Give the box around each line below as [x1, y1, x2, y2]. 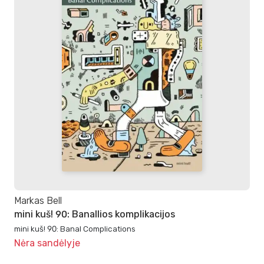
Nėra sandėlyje [14, 237, 80, 249]
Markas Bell [14, 195, 62, 207]
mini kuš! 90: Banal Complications [14, 223, 136, 233]
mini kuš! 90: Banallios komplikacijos [14, 208, 175, 220]
